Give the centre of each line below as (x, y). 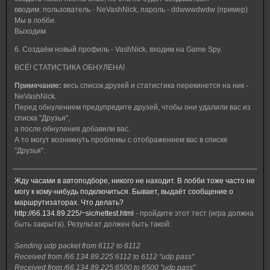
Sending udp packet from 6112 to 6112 (77, 246)
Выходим (30, 31)
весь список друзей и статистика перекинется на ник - (155, 86)
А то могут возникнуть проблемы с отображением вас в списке (121, 140)
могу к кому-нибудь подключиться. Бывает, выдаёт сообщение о (124, 192)
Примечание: (38, 86)
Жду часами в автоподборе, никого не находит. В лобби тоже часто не (135, 181)
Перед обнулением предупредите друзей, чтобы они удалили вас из (133, 107)
